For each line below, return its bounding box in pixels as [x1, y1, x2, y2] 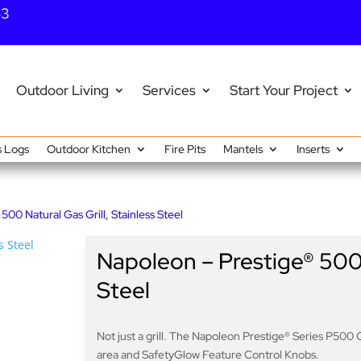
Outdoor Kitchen [46, 141, 131, 156]
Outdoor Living [15, 81, 109, 100]
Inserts [296, 141, 330, 156]
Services [142, 81, 196, 100]
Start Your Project [229, 81, 338, 100]
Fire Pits [164, 141, 205, 156]
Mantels [222, 141, 263, 156]
